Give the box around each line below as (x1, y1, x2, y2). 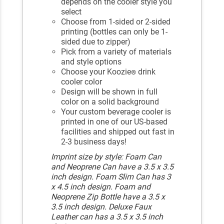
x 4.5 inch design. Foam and (51, 181, 151, 191)
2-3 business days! (61, 136, 127, 146)
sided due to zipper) (61, 36, 131, 46)
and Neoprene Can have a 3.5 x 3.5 (51, 161, 174, 171)
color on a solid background (61, 96, 159, 106)
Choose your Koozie (61, 66, 131, 76)
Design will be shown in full (61, 86, 158, 96)
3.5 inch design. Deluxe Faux (51, 201, 152, 211)
